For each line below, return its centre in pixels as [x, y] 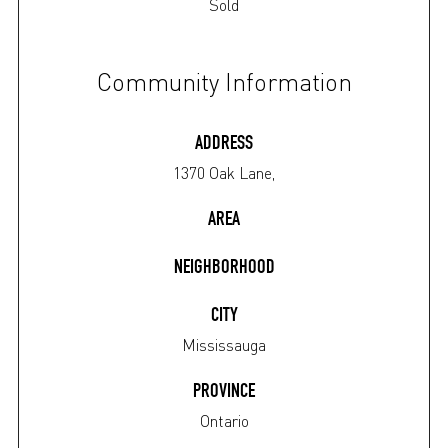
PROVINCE [224, 393]
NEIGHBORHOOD [224, 269]
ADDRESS [224, 145]
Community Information [224, 82]
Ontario [224, 421]
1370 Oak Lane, [224, 173]
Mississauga [224, 345]
